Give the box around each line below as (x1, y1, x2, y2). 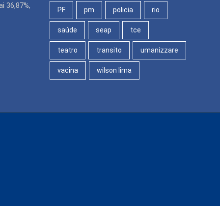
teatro (57, 46, 78, 54)
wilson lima (97, 66, 132, 74)
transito (96, 46, 122, 54)
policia (113, 5, 133, 14)
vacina (57, 66, 78, 74)
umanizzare (140, 46, 178, 54)
